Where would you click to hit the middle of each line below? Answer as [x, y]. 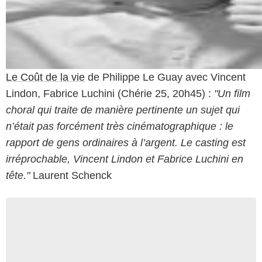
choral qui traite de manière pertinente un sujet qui [123, 110]
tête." [18, 176]
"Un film [232, 94]
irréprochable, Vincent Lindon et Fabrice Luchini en [125, 159]
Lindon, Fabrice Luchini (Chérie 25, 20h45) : [110, 94]
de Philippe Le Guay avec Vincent [165, 77]
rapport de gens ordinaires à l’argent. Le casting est [126, 143]
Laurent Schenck [71, 176]
